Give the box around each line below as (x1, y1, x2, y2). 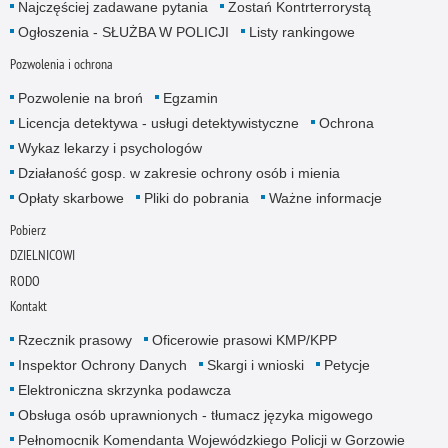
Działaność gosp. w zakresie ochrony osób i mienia (17, 165, 340, 182)
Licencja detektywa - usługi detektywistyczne (17, 115, 299, 132)
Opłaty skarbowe (17, 190, 124, 207)
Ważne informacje (268, 190, 382, 207)
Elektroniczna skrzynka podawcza (17, 381, 231, 398)
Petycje (323, 356, 370, 373)
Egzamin (162, 90, 218, 107)
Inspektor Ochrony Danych (17, 356, 187, 373)
